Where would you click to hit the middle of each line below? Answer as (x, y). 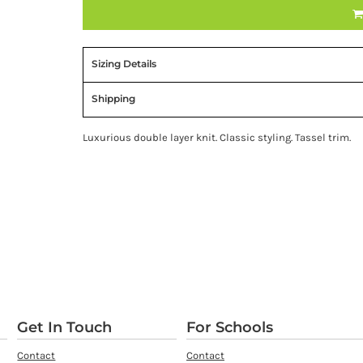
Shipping (113, 98)
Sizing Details (124, 64)
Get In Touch (65, 327)
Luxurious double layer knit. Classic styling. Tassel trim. (217, 137)
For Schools (230, 327)
